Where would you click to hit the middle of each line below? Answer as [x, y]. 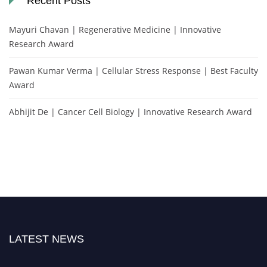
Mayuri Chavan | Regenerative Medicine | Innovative [115, 29]
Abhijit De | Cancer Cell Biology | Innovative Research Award [131, 111]
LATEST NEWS [46, 239]
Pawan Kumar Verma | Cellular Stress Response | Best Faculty [133, 70]
